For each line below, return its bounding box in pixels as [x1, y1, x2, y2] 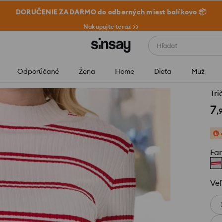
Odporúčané [17, 67, 59, 76]
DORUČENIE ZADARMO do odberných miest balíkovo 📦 [15, 7, 207, 16]
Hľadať [156, 42, 177, 50]
